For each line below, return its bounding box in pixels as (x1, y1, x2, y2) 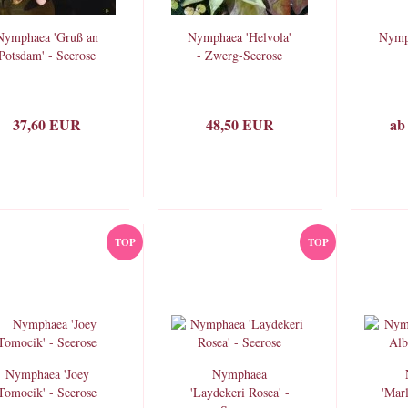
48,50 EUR (206, 114, 275, 135)
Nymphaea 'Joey (5, 365, 89, 382)
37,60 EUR (13, 114, 82, 135)
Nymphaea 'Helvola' (188, 28, 292, 46)
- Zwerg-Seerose (197, 46, 283, 64)
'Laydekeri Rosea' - (189, 383, 290, 401)
